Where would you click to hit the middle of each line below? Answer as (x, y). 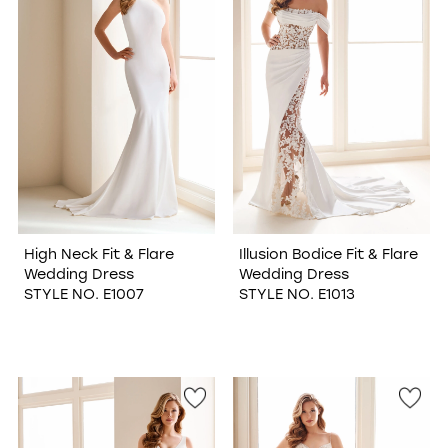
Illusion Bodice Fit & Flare (328, 254)
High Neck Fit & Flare (98, 254)
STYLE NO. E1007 (83, 294)
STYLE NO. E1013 (296, 294)
